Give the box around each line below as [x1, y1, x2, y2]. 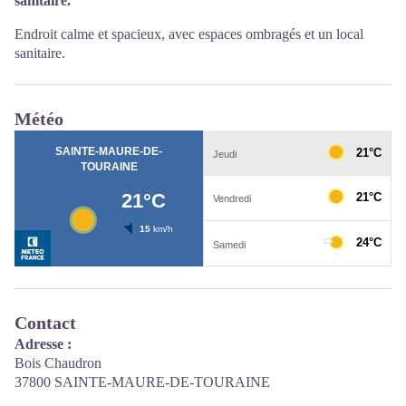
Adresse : [14, 335, 72, 352]
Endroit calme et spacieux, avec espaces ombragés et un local [14, 25, 363, 42]
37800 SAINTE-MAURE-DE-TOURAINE [14, 373, 270, 390]
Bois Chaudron [14, 354, 101, 371]
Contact [14, 312, 76, 333]
